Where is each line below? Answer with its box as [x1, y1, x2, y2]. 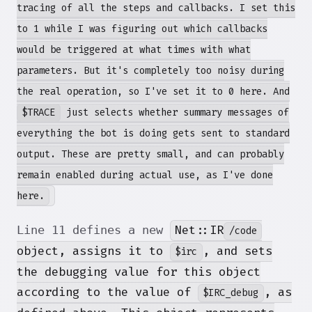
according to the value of [17, 284, 198, 301]
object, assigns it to [17, 243, 170, 260]
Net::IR [175, 222, 224, 239]
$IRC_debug [203, 286, 259, 300]
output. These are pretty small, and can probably [17, 148, 284, 162]
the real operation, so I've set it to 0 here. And [17, 85, 290, 99]
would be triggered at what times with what [17, 43, 251, 57]
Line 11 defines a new [17, 223, 170, 237]
